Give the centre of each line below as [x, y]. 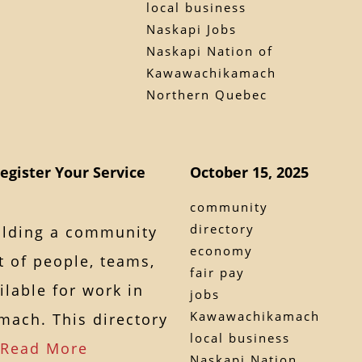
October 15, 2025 [249, 172]
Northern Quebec [206, 94]
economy [221, 250]
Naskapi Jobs [191, 29]
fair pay [217, 272]
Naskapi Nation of [209, 51]
